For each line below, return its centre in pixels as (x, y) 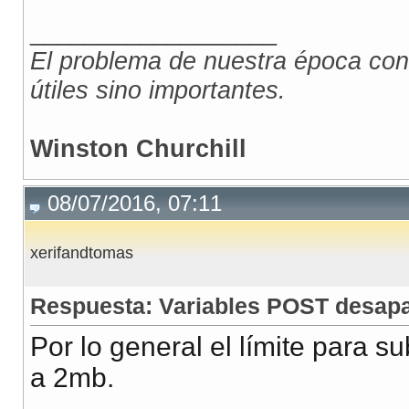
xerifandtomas (82, 253)
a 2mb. (72, 378)
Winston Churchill (138, 149)
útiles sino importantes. (158, 90)
